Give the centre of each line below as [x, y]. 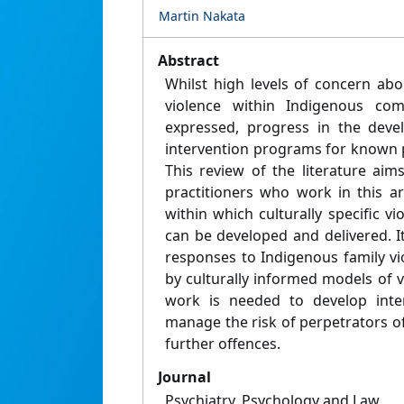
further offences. [223, 344]
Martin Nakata [202, 16]
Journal [184, 377]
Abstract [188, 61]
